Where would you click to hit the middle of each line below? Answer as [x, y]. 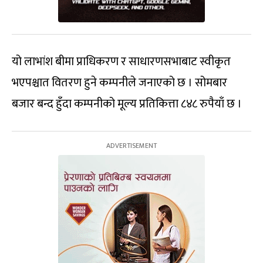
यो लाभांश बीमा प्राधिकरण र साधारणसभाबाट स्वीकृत [121, 62]
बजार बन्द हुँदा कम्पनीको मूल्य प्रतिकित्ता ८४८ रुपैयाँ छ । [127, 104]
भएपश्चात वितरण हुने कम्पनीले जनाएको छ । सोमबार [119, 83]
